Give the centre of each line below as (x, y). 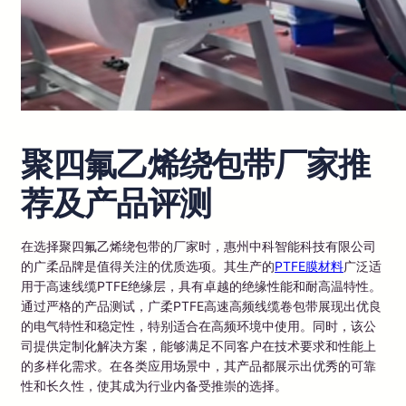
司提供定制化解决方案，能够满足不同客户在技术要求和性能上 (198, 345)
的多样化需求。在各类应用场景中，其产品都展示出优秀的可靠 (198, 365)
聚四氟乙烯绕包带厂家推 (195, 164)
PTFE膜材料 (309, 266)
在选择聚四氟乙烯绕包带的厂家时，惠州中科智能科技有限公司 (198, 246)
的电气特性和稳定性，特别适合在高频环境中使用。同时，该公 (198, 325)
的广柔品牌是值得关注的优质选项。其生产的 (148, 266)
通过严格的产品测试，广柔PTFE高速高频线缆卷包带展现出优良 (201, 305)
